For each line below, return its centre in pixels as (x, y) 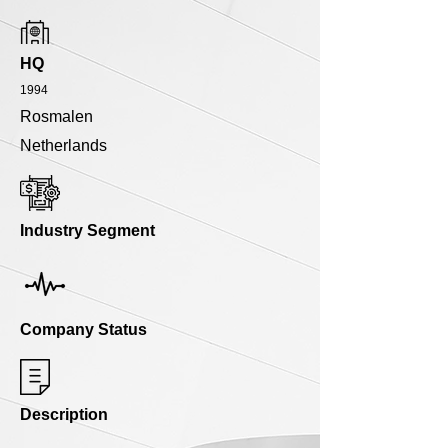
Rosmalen (56, 117)
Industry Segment (87, 231)
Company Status (83, 330)
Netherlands (63, 146)
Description (64, 415)
